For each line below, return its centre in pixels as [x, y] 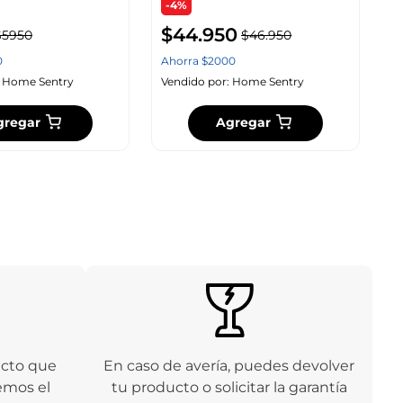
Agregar [243, 122]
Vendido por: [197, 81]
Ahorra [182, 60]
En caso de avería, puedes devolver [229, 366]
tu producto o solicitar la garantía [229, 388]
